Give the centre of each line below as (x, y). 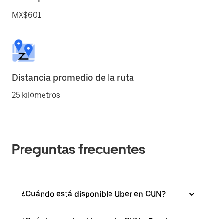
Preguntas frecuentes (78, 149)
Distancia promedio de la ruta (73, 77)
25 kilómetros (36, 95)
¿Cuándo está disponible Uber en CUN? (94, 194)
